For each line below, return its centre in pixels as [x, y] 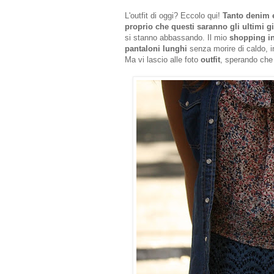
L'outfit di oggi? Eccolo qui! [174, 16]
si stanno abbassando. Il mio [177, 38]
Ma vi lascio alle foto [163, 60]
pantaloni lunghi [156, 49]
